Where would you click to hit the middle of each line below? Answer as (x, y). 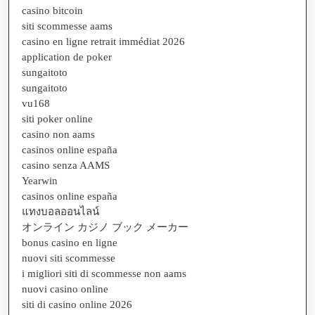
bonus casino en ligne (70, 242)
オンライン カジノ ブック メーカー (105, 227)
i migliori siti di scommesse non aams (104, 273)
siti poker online (57, 118)
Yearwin (40, 180)
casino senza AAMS (66, 165)
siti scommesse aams (67, 26)
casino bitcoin (52, 10)
